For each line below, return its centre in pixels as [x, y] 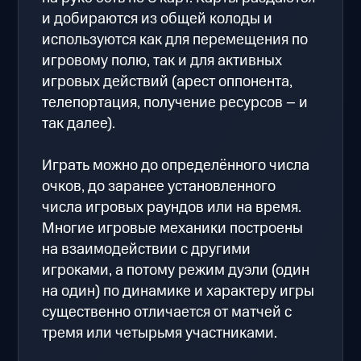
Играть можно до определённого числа [176, 165]
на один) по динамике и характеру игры [178, 291]
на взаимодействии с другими [147, 249]
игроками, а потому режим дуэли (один [176, 270]
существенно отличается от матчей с [167, 312]
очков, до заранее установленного [159, 186]
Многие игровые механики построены [173, 228]
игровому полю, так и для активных [162, 60]
